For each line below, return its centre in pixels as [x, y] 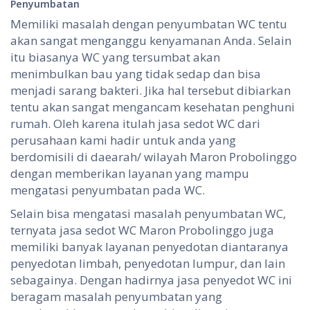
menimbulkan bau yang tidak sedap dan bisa [136, 74]
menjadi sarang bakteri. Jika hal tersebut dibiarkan [151, 91]
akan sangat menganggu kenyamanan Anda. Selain [151, 41]
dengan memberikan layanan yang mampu [130, 174]
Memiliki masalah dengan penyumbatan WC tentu [149, 24]
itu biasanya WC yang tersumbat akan [115, 57]
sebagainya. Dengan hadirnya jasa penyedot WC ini [151, 280]
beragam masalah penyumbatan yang [116, 297]
